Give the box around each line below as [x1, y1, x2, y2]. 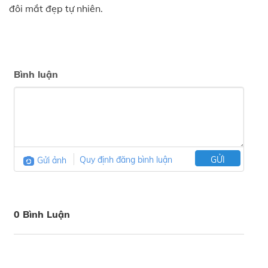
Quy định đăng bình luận [80, 154, 173, 166]
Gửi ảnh [37, 154, 67, 166]
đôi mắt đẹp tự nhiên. [9, 2, 103, 15]
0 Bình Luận [14, 208, 71, 220]
